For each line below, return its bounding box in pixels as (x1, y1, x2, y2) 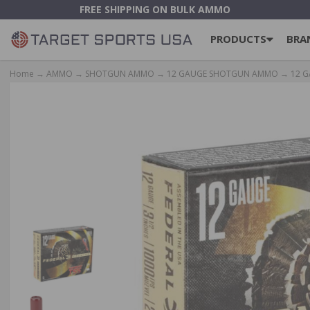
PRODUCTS (210, 31, 266, 46)
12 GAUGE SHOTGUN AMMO (167, 67, 278, 80)
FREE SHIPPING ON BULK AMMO (80, 3, 230, 16)
